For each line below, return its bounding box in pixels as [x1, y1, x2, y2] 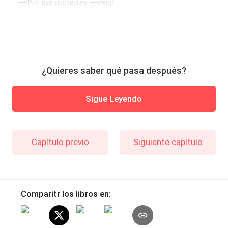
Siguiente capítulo [133, 137, 203, 148]
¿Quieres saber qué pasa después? [42, 65, 186, 76]
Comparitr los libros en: [20, 188, 111, 199]
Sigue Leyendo [85, 93, 142, 104]
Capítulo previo [31, 137, 89, 148]
